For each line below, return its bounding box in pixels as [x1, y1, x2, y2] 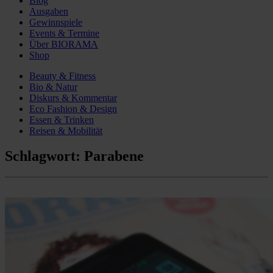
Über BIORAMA [29, 38, 98, 49]
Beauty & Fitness [29, 70, 96, 81]
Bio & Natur [29, 81, 77, 92]
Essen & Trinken [29, 114, 94, 125]
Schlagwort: [5, 148, 84, 165]
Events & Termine [29, 27, 99, 38]
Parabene [84, 148, 144, 165]
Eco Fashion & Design [29, 103, 117, 114]
